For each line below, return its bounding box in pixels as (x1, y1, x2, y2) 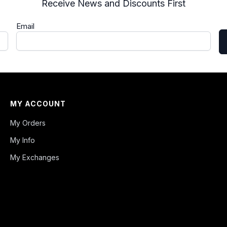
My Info (10, 136, 35, 144)
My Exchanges (10, 153, 59, 162)
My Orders (10, 119, 46, 127)
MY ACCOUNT (10, 99, 66, 108)
